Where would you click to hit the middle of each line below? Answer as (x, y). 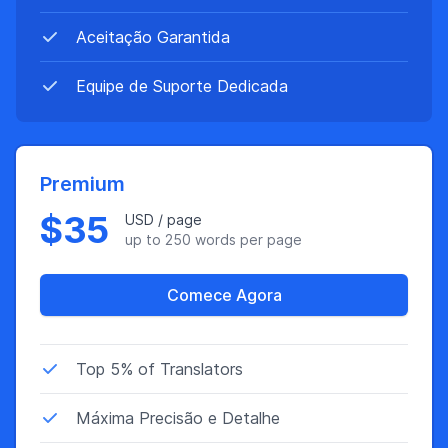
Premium (82, 184)
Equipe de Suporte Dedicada (182, 86)
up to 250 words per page (213, 239)
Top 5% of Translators (159, 369)
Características (94, 327)
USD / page (163, 219)
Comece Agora (224, 295)
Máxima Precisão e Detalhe (178, 418)
